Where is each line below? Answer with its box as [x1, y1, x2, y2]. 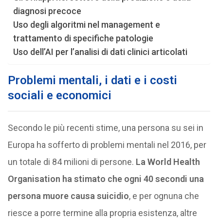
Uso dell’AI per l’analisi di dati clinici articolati [13, 47, 187, 57]
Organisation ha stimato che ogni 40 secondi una [7, 174, 204, 184]
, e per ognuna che [128, 191, 199, 201]
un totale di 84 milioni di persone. [7, 157, 136, 167]
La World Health [135, 157, 200, 167]
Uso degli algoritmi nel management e [13, 19, 160, 30]
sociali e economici [7, 89, 111, 102]
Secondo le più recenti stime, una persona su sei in [7, 123, 203, 133]
